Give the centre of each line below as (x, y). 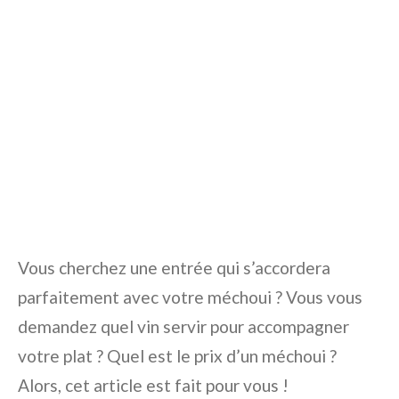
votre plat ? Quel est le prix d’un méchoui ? (177, 356)
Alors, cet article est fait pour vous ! (153, 385)
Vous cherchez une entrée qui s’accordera (174, 268)
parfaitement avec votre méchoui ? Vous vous (190, 297)
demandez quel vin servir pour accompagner (183, 326)
